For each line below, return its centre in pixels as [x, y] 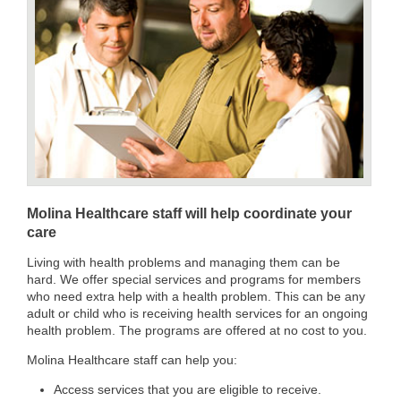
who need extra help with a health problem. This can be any [196, 297]
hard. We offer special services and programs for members [194, 280]
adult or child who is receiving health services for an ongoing [197, 314]
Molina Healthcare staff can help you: [132, 360]
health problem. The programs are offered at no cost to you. [197, 331]
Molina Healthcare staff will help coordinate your [189, 214]
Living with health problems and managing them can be [183, 263]
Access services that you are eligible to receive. [188, 390]
